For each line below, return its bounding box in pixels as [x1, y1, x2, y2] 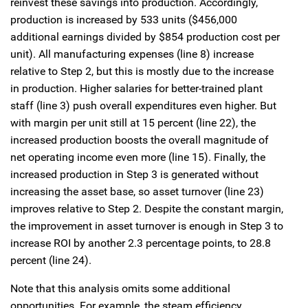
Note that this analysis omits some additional [10, 281, 230, 295]
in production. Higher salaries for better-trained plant [10, 81, 263, 95]
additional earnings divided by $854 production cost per [10, 30, 280, 43]
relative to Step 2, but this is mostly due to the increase [10, 64, 274, 78]
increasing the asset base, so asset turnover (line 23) [10, 184, 264, 198]
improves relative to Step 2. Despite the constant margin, [10, 201, 283, 215]
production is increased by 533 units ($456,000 [10, 12, 237, 26]
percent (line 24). [10, 253, 91, 267]
